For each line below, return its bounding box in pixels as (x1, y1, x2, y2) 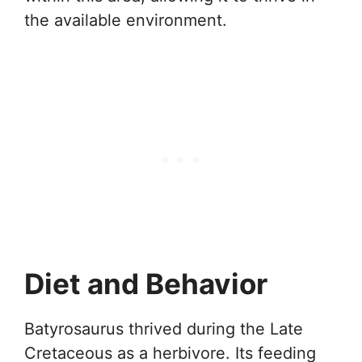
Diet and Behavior (24, 267, 267, 301)
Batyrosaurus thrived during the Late (24, 319, 303, 339)
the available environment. (24, 11, 227, 30)
